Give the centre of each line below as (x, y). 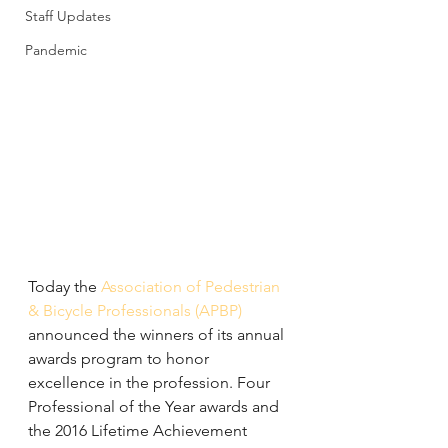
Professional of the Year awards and (155, 406)
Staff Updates (68, 16)
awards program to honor (120, 358)
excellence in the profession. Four (151, 382)
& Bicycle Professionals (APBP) (135, 310)
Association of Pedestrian (192, 286)
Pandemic (56, 50)
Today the (64, 286)
